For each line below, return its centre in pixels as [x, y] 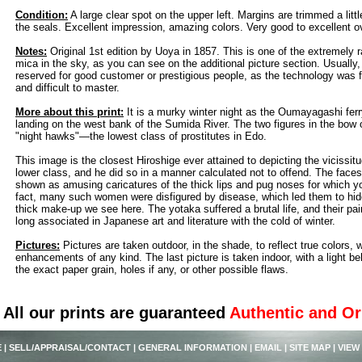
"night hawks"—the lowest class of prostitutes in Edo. [141, 137]
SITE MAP [310, 348]
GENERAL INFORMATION [193, 348]
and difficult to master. [67, 88]
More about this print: [69, 112]
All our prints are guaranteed [114, 313]
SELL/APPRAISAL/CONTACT [70, 348]
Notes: [31, 52]
